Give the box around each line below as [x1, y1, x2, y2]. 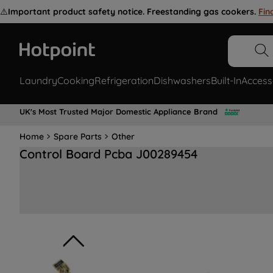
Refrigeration [94, 74, 154, 87]
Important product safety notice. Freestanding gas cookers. [8, 6, 256, 17]
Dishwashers [154, 74, 211, 87]
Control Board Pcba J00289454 [19, 146, 197, 162]
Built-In [211, 74, 241, 87]
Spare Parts [54, 130, 102, 142]
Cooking [57, 74, 94, 87]
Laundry [19, 74, 57, 87]
